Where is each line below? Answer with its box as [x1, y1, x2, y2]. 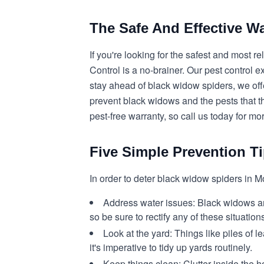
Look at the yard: [103, 226, 174, 240]
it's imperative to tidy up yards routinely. [90, 240, 252, 254]
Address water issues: [103, 196, 195, 209]
